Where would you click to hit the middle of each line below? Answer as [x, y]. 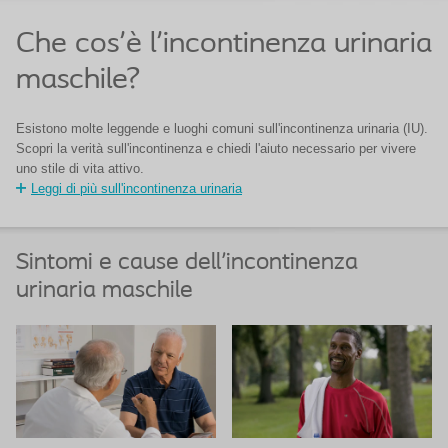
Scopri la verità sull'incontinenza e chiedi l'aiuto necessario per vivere [216, 148]
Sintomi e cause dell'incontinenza [187, 263]
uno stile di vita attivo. [80, 168]
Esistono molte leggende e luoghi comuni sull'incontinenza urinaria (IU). [222, 128]
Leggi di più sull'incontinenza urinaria [136, 188]
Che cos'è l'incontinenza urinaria [224, 44]
